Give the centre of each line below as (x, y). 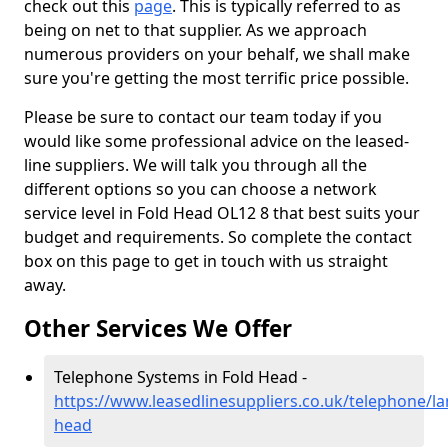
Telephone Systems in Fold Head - (180, 377)
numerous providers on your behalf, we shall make (217, 54)
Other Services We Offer (158, 328)
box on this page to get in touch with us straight (206, 261)
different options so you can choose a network (200, 189)
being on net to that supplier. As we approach (195, 30)
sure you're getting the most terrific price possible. (216, 78)
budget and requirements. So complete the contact (218, 237)
